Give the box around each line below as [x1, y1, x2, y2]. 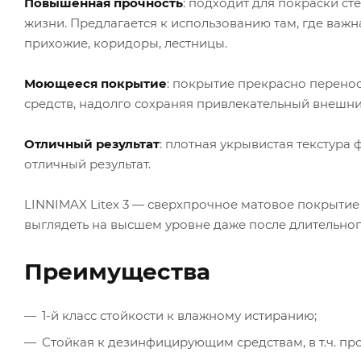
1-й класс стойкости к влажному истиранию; [42, 307, 317, 323]
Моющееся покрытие [24, 75, 167, 91]
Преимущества [24, 257, 210, 285]
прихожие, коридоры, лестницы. [24, 35, 227, 51]
